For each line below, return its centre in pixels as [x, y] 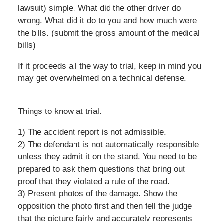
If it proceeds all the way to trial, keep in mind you [109, 66]
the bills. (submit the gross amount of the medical [109, 33]
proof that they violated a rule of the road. [93, 182]
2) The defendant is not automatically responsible [108, 145]
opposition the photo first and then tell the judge [105, 206]
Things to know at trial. [59, 111]
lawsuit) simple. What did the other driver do [99, 8]
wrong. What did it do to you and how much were [107, 21]
